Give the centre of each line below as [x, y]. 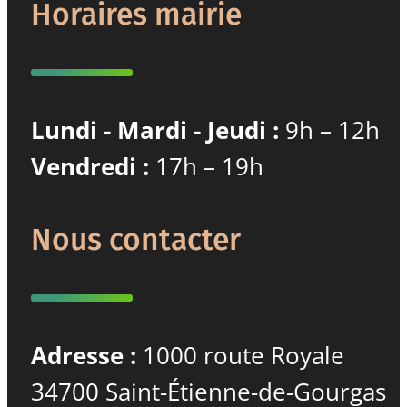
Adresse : [83, 355]
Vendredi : [89, 166]
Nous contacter [135, 239]
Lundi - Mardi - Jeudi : [154, 130]
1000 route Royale [240, 355]
